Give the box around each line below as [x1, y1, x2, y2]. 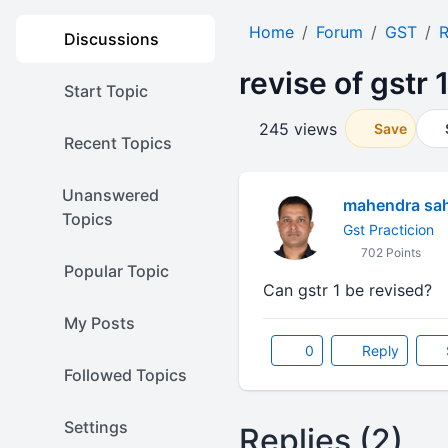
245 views [258, 118, 337, 139]
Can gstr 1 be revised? [262, 280, 432, 300]
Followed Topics [64, 365, 187, 385]
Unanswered [61, 185, 159, 205]
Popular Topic [64, 261, 169, 281]
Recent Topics [64, 133, 172, 153]
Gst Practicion [342, 221, 434, 238]
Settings [64, 417, 128, 437]
